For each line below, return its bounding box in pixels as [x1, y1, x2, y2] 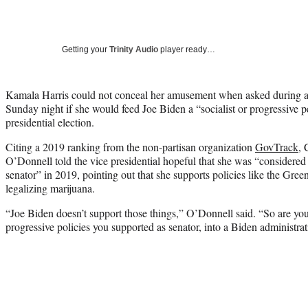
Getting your [62, 44, 109, 54]
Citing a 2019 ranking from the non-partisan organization [5, 139, 255, 154]
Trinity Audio [109, 44, 158, 54]
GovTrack [255, 139, 298, 154]
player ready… [158, 44, 215, 54]
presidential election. [5, 114, 94, 129]
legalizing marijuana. [5, 180, 95, 195]
